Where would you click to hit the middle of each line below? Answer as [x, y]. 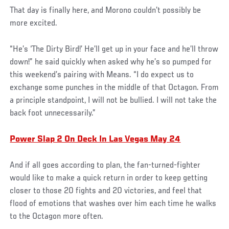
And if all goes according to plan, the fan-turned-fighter [105, 166]
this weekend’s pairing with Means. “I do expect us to [102, 75]
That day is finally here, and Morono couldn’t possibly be [106, 11]
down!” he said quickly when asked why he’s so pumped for [111, 63]
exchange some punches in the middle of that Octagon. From [114, 88]
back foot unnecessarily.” [53, 114]
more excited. [34, 24]
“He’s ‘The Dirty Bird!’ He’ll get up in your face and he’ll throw [114, 50]
